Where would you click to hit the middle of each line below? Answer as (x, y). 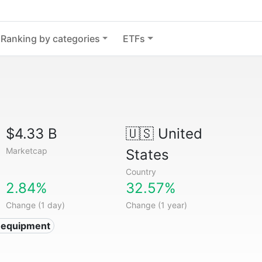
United (178, 134)
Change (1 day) (36, 205)
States (147, 155)
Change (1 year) (156, 205)
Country (141, 172)
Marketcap (27, 151)
